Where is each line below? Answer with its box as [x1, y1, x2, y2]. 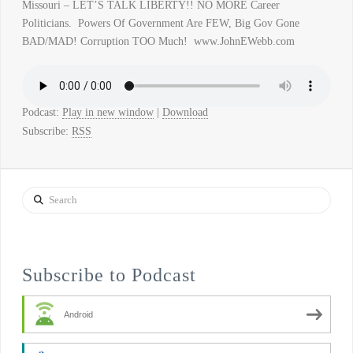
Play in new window [61, 106, 154, 118]
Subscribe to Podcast [21, 265, 196, 286]
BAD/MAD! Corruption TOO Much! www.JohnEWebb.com [21, 35, 295, 47]
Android [63, 310, 93, 320]
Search [20, 188, 51, 201]
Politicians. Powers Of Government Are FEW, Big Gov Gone [21, 17, 299, 29]
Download [162, 106, 208, 118]
